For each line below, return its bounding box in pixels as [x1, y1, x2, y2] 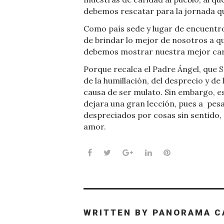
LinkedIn [151, 147, 185, 157]
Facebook [91, 147, 128, 157]
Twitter [110, 147, 140, 157]
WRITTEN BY [83, 207, 152, 217]
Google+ [132, 147, 165, 157]
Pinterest [169, 147, 206, 157]
